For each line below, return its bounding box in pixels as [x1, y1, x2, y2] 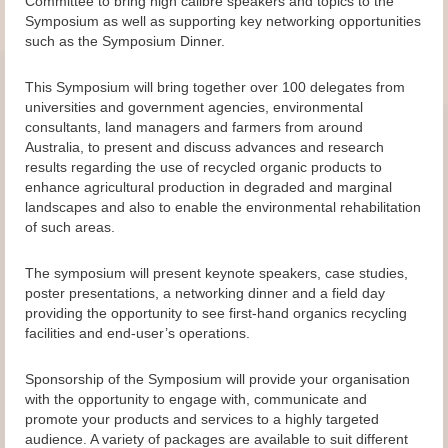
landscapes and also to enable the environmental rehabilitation [25, 199, 421, 215]
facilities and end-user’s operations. [25, 325, 250, 341]
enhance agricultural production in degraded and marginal [25, 179, 392, 195]
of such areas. [25, 219, 115, 235]
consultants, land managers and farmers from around [25, 119, 363, 135]
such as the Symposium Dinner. [25, 33, 225, 49]
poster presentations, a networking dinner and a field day [25, 285, 385, 301]
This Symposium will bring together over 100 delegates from [25, 79, 405, 95]
